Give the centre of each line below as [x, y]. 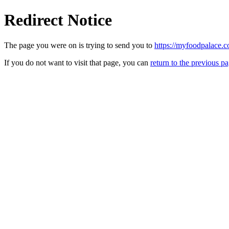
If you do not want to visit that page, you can [77, 62]
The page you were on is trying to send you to [79, 45]
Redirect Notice [58, 20]
